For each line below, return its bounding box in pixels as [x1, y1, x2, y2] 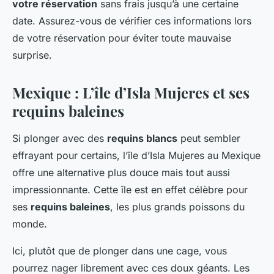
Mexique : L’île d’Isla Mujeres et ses [12, 83, 250, 103]
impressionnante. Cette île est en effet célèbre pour [12, 183, 248, 196]
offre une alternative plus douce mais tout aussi [12, 166, 230, 179]
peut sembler [177, 132, 240, 145]
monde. [12, 218, 47, 231]
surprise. [12, 49, 52, 62]
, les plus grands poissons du [110, 201, 245, 213]
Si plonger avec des [12, 132, 107, 145]
